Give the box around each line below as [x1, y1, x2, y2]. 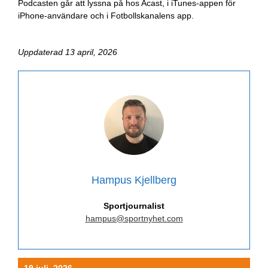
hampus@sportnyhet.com [85, 213, 183, 223]
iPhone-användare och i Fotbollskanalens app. [17, 10, 194, 20]
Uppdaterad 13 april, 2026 [18, 47, 117, 57]
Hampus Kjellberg [92, 173, 176, 186]
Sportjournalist [103, 200, 165, 211]
